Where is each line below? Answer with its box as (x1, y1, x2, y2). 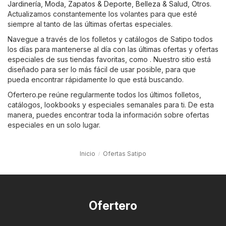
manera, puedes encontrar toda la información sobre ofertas (8, 110, 209, 119)
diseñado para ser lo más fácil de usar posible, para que (8, 65, 196, 74)
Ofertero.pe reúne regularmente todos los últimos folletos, (8, 90, 201, 99)
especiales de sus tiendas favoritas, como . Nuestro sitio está (8, 54, 211, 64)
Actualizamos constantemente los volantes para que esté (8, 9, 197, 18)
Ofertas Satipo (103, 149, 146, 157)
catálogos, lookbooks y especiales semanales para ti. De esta (8, 100, 214, 109)
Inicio (80, 149, 95, 157)
